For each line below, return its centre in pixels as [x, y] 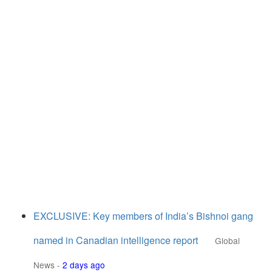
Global [227, 240]
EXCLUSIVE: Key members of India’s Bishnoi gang [143, 216]
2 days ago [84, 265]
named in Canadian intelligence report [116, 240]
